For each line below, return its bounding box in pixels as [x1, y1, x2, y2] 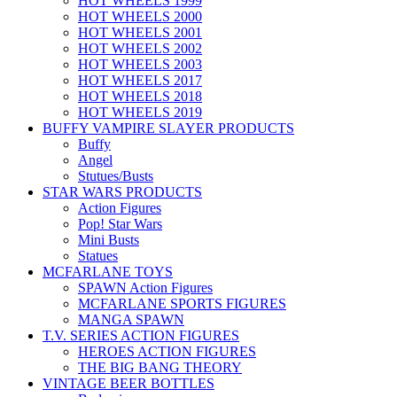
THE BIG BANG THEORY [78, 360, 242, 375]
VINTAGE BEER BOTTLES [43, 376, 214, 391]
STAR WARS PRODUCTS [43, 184, 202, 199]
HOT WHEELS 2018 [78, 89, 202, 104]
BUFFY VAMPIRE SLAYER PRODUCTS [43, 121, 294, 136]
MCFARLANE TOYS [43, 264, 173, 279]
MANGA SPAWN [78, 312, 184, 327]
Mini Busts [78, 232, 139, 247]
